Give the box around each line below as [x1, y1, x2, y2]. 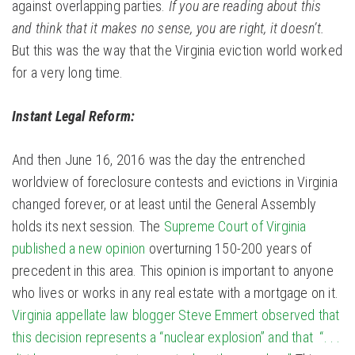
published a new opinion [12, 240, 146, 258]
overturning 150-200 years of [145, 240, 312, 258]
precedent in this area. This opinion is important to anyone [12, 262, 334, 280]
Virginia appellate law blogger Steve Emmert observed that [12, 307, 340, 324]
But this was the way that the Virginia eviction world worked [12, 42, 343, 59]
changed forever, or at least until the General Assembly [12, 196, 317, 213]
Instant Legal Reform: [12, 108, 136, 125]
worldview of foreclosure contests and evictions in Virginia [12, 174, 338, 191]
